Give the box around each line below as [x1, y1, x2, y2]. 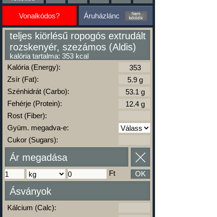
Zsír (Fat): [7, 75, 39, 83]
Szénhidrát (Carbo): [7, 87, 69, 95]
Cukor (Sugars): [7, 136, 58, 144]
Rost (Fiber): [7, 111, 47, 120]
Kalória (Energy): [7, 63, 61, 71]
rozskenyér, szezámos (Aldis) [10, 42, 136, 52]
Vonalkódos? [19, 12, 60, 20]
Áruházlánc [84, 12, 120, 20]
